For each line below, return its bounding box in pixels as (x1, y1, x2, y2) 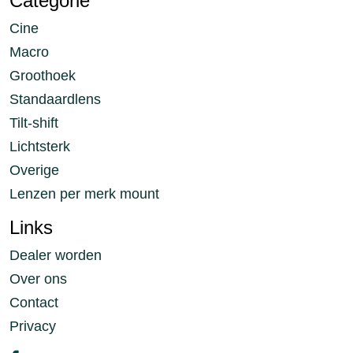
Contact (9, 295, 58, 310)
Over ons (9, 271, 67, 287)
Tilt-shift (9, 115, 58, 131)
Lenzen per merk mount (9, 186, 159, 202)
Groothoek (9, 68, 76, 84)
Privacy (9, 318, 56, 334)
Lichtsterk (9, 139, 70, 154)
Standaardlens (9, 91, 101, 107)
